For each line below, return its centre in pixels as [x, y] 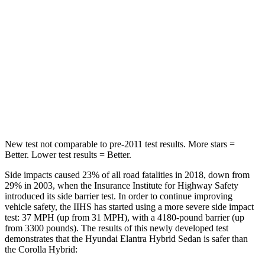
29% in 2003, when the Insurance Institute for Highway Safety [122, 185]
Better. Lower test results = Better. [68, 154]
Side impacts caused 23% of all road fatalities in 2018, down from [127, 174]
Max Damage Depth [72, 78]
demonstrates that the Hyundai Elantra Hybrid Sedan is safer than [126, 238]
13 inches [201, 78]
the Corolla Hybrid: [41, 249]
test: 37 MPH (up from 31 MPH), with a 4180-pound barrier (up [125, 217]
